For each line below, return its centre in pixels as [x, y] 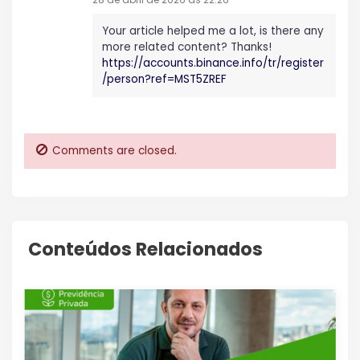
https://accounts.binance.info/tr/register [213, 63]
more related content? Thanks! [187, 47]
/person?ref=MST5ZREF [164, 79]
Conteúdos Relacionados [145, 249]
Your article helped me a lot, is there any [213, 31]
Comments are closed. [115, 150]
